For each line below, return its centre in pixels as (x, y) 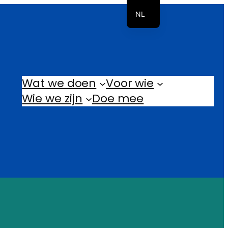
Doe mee (118, 98)
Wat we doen (59, 83)
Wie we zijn (52, 98)
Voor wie (130, 83)
